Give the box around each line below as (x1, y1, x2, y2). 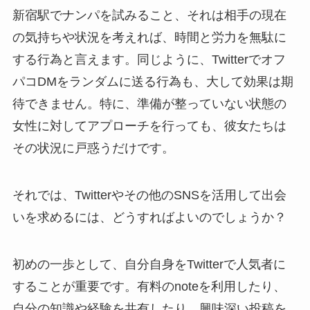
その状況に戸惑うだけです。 (12, 140, 174, 155)
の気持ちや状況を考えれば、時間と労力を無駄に (12, 30, 286, 44)
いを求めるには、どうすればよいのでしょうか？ (12, 210, 286, 224)
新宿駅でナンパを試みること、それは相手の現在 (12, 8, 286, 22)
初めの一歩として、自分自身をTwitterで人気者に (12, 257, 286, 271)
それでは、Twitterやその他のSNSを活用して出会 (12, 188, 286, 202)
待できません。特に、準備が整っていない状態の (12, 96, 286, 111)
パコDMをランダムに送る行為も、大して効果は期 (12, 74, 293, 89)
